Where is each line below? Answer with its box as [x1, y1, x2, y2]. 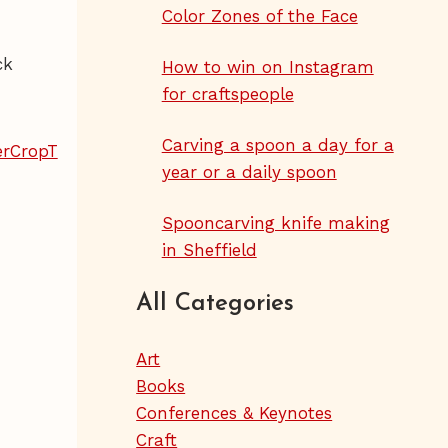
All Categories [136, 292, 295, 317]
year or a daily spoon [161, 161, 337, 182]
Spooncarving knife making [161, 212, 390, 233]
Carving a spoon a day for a [161, 134, 394, 155]
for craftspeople [161, 83, 294, 104]
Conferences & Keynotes [136, 402, 333, 423]
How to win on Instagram [161, 56, 374, 77]
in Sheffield [161, 239, 257, 260]
